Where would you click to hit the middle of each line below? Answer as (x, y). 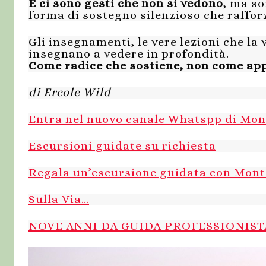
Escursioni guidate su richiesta (122, 146)
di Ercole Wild (70, 93)
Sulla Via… (59, 199)
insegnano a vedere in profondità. (129, 54)
